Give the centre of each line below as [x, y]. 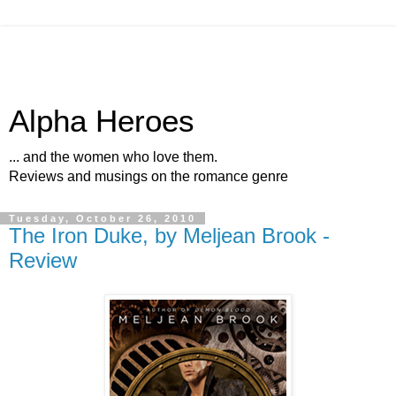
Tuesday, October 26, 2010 [103, 218]
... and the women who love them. [113, 157]
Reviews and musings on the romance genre [148, 176]
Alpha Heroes [102, 121]
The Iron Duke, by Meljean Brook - [169, 236]
